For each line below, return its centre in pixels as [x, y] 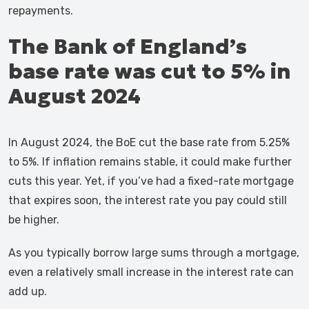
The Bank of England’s [128, 47]
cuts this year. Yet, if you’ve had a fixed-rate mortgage [151, 181]
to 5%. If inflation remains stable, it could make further [150, 162]
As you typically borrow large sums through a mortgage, [154, 253]
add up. [28, 291]
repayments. [41, 11]
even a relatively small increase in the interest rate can [151, 272]
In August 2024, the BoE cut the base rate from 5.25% [149, 142]
